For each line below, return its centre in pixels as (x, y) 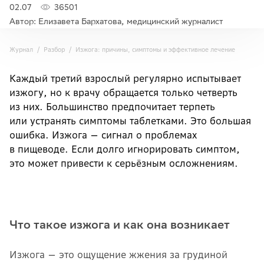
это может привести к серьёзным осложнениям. (124, 163)
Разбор (54, 49)
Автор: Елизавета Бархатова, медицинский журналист (116, 21)
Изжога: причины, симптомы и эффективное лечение (155, 49)
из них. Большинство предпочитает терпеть (112, 107)
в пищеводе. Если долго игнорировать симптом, (125, 149)
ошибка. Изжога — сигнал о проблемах (103, 135)
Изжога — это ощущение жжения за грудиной (118, 255)
